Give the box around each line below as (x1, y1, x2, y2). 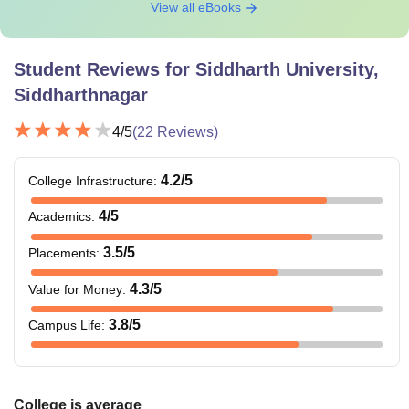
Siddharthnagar (14, 84, 148, 105)
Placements (28, 245, 96, 260)
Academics (28, 209, 91, 225)
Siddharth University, (195, 58, 379, 79)
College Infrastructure (28, 173, 153, 188)
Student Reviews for (14, 58, 195, 79)
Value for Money (28, 281, 122, 297)
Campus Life (28, 318, 101, 333)
